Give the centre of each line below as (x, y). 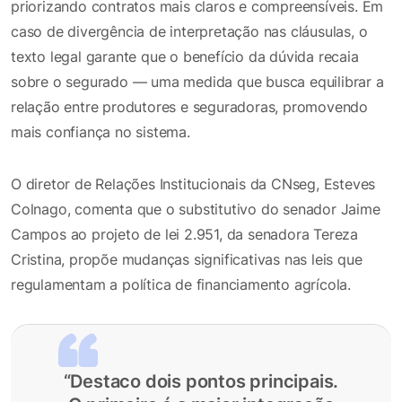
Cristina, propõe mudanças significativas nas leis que (187, 259)
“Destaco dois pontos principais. (201, 381)
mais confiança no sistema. (100, 131)
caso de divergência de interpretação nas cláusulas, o (189, 31)
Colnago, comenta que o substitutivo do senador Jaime (196, 209)
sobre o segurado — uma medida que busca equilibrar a (197, 81)
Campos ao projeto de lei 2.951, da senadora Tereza (184, 234)
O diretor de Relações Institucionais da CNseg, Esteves (193, 184)
